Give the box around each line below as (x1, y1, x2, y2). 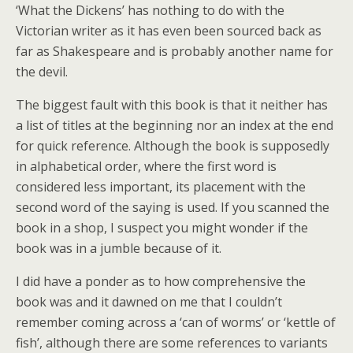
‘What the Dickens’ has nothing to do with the (16, 2, 284, 19)
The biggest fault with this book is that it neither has (16, 96, 328, 113)
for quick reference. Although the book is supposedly (16, 137, 329, 154)
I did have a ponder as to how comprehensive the (16, 273, 306, 290)
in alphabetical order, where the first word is (16, 158, 277, 175)
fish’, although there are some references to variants (16, 334, 328, 351)
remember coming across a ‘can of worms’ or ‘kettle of (16, 314, 336, 331)
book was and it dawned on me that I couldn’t (16, 293, 282, 310)
